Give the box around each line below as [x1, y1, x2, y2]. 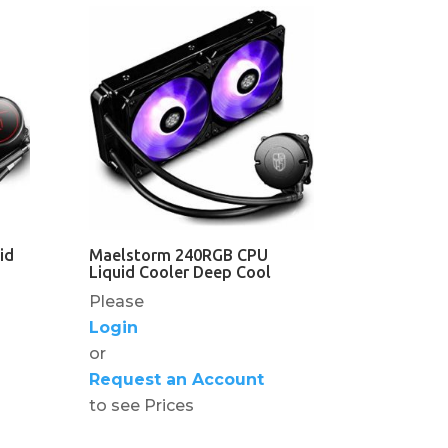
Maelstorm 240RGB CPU [89, 246, 269, 265]
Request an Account [89, 370, 265, 390]
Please [89, 292, 145, 312]
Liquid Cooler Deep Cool [89, 263, 272, 282]
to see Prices [89, 396, 195, 416]
